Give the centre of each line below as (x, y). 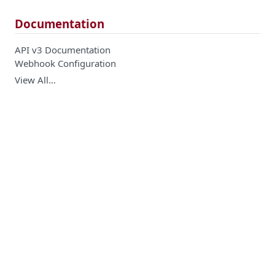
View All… (35, 79)
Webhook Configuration (65, 63)
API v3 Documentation (63, 49)
